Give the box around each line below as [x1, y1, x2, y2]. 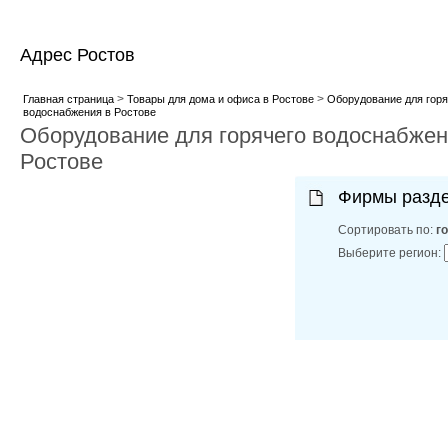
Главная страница [22, 93, 114, 105]
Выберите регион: [338, 246, 445, 260]
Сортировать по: [338, 223, 437, 237]
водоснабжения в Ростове [22, 106, 156, 118]
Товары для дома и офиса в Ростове [126, 93, 314, 105]
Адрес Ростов [20, 45, 135, 65]
